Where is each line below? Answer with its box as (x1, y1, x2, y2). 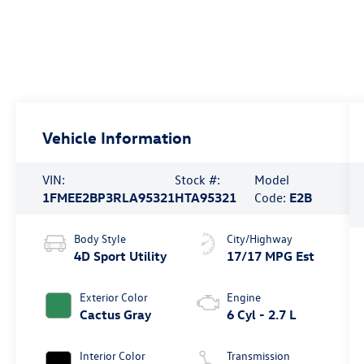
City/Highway (226, 230, 292, 246)
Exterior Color (80, 288, 149, 305)
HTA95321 (175, 189, 237, 206)
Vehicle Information (42, 127, 193, 148)
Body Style (74, 230, 127, 246)
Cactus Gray (80, 305, 152, 323)
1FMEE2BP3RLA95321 (42, 189, 175, 206)
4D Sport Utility (74, 247, 167, 264)
